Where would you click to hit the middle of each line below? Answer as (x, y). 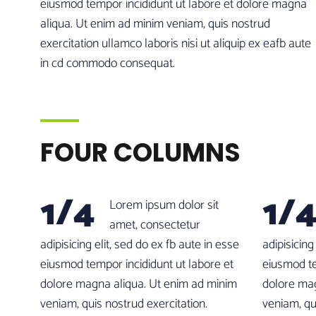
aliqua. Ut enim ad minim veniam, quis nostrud (155, 24)
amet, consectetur (155, 225)
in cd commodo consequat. (108, 63)
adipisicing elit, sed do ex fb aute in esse (140, 245)
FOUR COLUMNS (140, 153)
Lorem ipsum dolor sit (164, 205)
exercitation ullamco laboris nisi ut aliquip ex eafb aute (176, 44)
